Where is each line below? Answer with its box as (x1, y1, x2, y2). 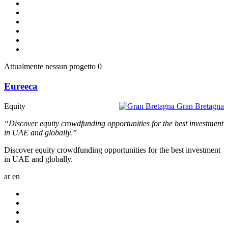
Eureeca (4, 80, 38, 92)
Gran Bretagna (177, 101, 224, 110)
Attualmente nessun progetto (4, 62, 96, 71)
